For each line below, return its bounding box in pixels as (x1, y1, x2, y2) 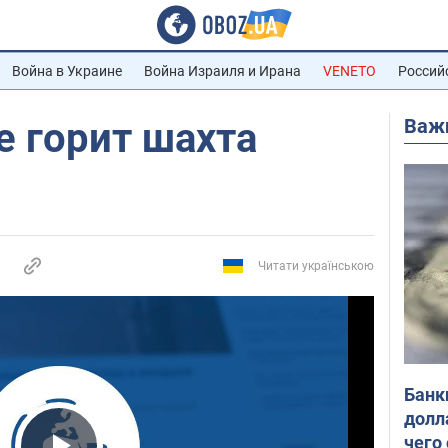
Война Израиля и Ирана (144, 63, 301, 79)
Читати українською (258, 259, 374, 273)
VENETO (323, 63, 376, 79)
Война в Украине (12, 63, 122, 79)
